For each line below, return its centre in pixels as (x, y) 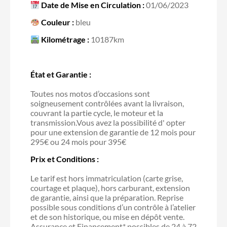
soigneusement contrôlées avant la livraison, (107, 103)
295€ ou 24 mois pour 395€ (78, 141)
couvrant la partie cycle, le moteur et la (97, 112)
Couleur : (58, 22)
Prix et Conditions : (65, 159)
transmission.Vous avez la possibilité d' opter (108, 122)
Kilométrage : (65, 39)
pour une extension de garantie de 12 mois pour (113, 132)
